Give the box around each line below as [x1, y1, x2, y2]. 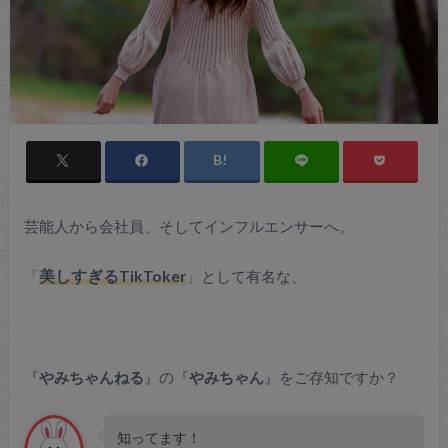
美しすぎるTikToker [38, 267, 186, 286]
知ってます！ [116, 428, 201, 446]
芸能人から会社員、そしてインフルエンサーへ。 [23, 216, 354, 235]
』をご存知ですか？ [263, 368, 399, 387]
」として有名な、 [185, 267, 306, 286]
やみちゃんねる [38, 368, 144, 387]
